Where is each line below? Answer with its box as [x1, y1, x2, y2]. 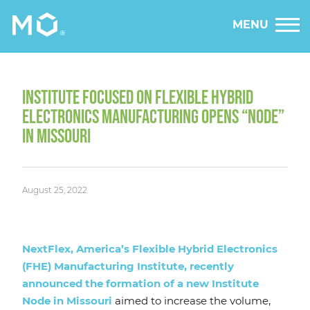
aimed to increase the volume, [112, 294, 271, 308]
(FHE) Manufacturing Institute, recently [22, 259, 234, 273]
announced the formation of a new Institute [22, 277, 259, 291]
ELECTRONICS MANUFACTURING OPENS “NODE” [22, 106, 284, 129]
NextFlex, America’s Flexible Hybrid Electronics [22, 242, 277, 256]
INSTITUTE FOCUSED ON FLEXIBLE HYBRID [22, 86, 253, 109]
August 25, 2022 [22, 185, 87, 196]
